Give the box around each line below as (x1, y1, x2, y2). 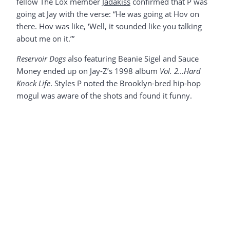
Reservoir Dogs (16, 53, 66, 64)
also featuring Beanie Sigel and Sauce (66, 53, 199, 64)
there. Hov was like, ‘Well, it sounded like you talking (16, 21, 202, 31)
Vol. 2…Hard (160, 65, 201, 76)
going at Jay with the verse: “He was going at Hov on (16, 8, 199, 19)
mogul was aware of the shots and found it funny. (16, 90, 192, 101)
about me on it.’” (16, 33, 74, 44)
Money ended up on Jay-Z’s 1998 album (16, 65, 160, 76)
